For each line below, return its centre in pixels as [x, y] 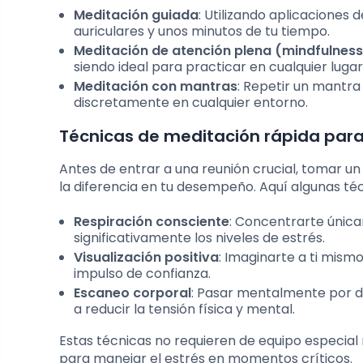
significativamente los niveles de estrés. [199, 238]
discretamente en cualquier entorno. [191, 103]
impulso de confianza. [142, 274]
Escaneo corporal [132, 293]
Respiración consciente [152, 222]
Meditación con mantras [156, 87]
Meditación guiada [136, 15]
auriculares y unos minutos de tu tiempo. [202, 32]
